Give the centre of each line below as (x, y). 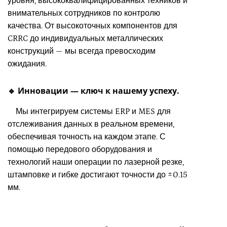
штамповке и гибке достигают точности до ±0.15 (98, 175)
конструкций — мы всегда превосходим (82, 51)
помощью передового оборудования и (80, 150)
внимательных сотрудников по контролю (84, 13)
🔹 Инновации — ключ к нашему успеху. (93, 91)
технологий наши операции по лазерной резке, (96, 162)
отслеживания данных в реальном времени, (91, 124)
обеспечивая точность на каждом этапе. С (87, 137)
